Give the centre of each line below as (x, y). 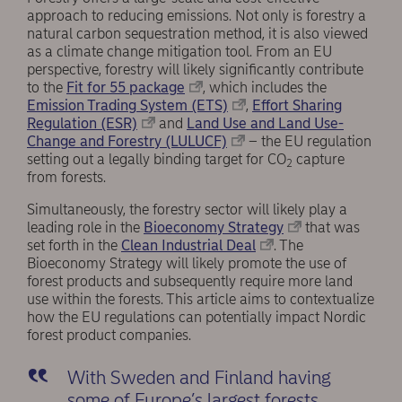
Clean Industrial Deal (188, 246)
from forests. (68, 178)
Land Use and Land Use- (265, 124)
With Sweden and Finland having (199, 378)
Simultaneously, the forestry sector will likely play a (187, 210)
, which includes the (265, 88)
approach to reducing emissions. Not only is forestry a (197, 16)
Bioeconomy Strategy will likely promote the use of (187, 264)
